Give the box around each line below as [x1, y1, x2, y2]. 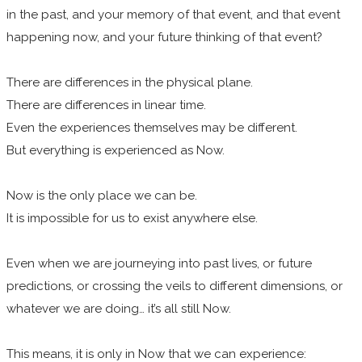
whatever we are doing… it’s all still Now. [6, 301, 234, 316]
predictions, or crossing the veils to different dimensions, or [6, 278, 343, 293]
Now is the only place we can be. [6, 187, 200, 203]
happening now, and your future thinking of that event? [6, 29, 326, 44]
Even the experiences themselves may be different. [6, 120, 297, 135]
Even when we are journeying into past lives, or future [6, 255, 312, 271]
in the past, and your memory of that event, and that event [6, 6, 340, 22]
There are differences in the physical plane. [6, 74, 256, 90]
